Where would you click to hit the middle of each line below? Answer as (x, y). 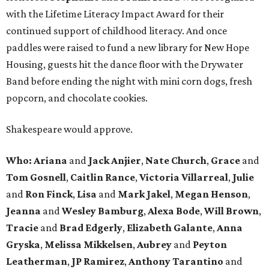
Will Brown (231, 211)
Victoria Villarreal (184, 177)
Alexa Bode (174, 211)
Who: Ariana (38, 161)
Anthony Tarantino (177, 261)
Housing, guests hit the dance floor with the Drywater (125, 65)
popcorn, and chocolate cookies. (77, 98)
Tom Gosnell (36, 177)
